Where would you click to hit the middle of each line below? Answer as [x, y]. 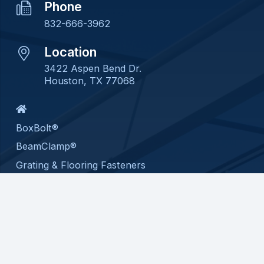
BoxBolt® [37, 128]
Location [70, 52]
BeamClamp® [46, 146]
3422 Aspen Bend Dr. [93, 68]
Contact [34, 221]
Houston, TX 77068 [89, 80]
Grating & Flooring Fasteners [81, 165]
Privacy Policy [48, 251]
